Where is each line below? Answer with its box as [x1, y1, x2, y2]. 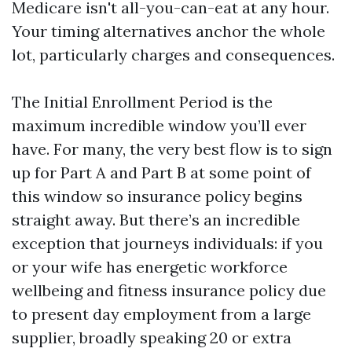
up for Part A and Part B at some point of [12, 163, 311, 182]
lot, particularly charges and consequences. [12, 45, 335, 64]
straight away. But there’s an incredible [12, 210, 300, 229]
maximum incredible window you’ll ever [12, 115, 306, 135]
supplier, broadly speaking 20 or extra [12, 328, 291, 347]
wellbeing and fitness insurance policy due [12, 280, 326, 300]
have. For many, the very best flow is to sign [12, 139, 332, 159]
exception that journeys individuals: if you [12, 233, 323, 253]
